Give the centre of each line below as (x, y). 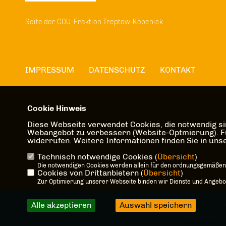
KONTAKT (178, 70)
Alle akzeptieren (61, 205)
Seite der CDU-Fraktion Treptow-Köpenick (94, 22)
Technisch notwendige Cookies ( (97, 157)
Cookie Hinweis (56, 108)
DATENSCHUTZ (117, 70)
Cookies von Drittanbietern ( (90, 173)
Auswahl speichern (155, 205)
